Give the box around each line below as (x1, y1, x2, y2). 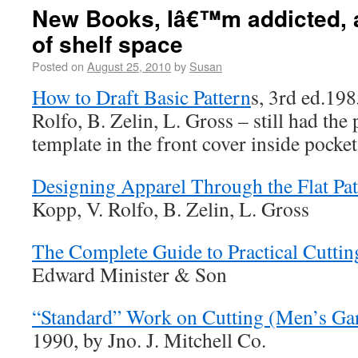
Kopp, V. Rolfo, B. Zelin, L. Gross (32, 194, 309, 222)
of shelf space (32, 26, 183, 60)
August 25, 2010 (87, 57, 171, 74)
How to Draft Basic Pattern (32, 82, 251, 110)
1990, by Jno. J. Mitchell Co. (32, 325, 266, 353)
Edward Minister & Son (32, 260, 227, 288)
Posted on (32, 57, 84, 74)
